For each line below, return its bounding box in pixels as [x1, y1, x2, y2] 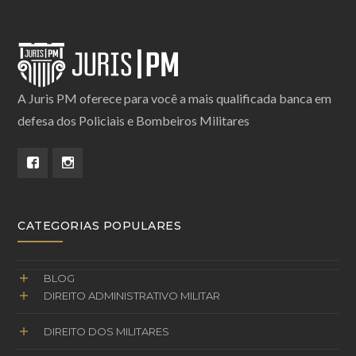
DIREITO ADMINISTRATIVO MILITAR [44, 289, 221, 303]
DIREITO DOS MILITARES [44, 325, 170, 339]
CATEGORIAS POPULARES [17, 219, 182, 234]
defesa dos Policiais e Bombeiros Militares [17, 113, 250, 129]
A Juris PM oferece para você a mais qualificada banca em [17, 91, 332, 106]
